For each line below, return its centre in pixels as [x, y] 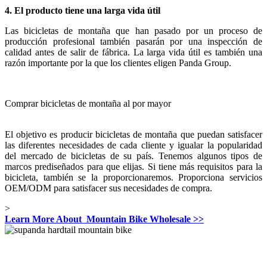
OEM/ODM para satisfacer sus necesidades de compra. [108, 188]
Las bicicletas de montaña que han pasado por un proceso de [133, 30]
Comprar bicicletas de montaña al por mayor [88, 103]
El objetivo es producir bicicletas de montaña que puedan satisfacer [133, 134]
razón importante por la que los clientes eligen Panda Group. [118, 63]
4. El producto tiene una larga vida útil [83, 10]
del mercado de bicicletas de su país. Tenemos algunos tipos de [133, 156]
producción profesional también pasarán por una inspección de [133, 41]
